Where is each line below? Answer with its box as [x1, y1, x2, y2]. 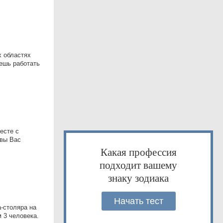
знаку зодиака [108, 171, 169, 185]
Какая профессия [100, 145, 177, 159]
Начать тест [113, 196, 163, 206]
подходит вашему [100, 158, 177, 172]
